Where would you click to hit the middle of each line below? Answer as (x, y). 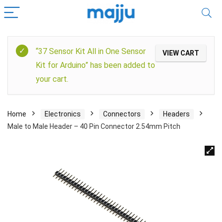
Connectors (122, 114)
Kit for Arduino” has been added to (95, 65)
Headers (176, 114)
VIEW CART (181, 53)
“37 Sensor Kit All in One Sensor (91, 51)
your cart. (52, 79)
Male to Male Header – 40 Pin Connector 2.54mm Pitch (94, 126)
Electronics (63, 114)
